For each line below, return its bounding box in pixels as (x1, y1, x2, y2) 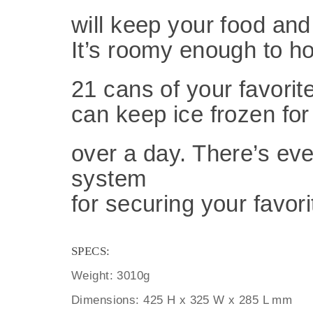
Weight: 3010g (71, 269, 150, 282)
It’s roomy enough (71, 37, 263, 63)
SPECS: (71, 245, 110, 258)
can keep (71, 101, 173, 127)
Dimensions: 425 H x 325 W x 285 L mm (71, 293, 293, 307)
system (71, 166, 147, 191)
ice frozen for (173, 101, 310, 127)
